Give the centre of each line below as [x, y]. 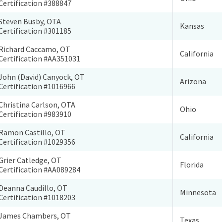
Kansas [192, 26]
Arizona [193, 82]
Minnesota [198, 193]
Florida [192, 165]
